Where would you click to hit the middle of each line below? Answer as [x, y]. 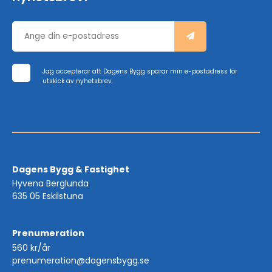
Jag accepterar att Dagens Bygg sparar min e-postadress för [140, 71]
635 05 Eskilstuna [48, 196]
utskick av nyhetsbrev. [78, 81]
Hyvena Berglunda [50, 184]
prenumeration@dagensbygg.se [81, 260]
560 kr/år [31, 247]
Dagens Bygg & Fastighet [71, 169]
